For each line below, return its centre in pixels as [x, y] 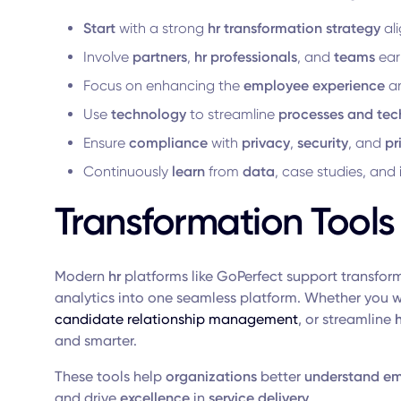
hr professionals [245, 57]
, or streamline [346, 319]
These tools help [110, 376]
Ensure [106, 143]
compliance [168, 143]
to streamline [232, 114]
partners [159, 57]
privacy [265, 143]
